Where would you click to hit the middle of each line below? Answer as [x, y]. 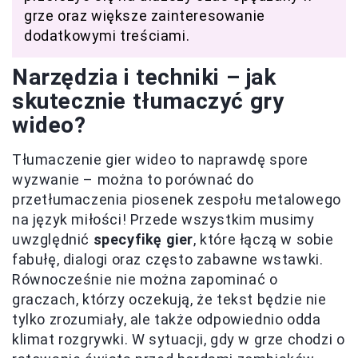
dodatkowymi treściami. [107, 36]
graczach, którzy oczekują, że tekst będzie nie [169, 300]
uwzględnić [53, 240]
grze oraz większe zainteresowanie [145, 16]
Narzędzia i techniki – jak [144, 78]
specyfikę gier [143, 240]
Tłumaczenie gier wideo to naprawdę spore [161, 160]
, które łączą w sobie [264, 240]
